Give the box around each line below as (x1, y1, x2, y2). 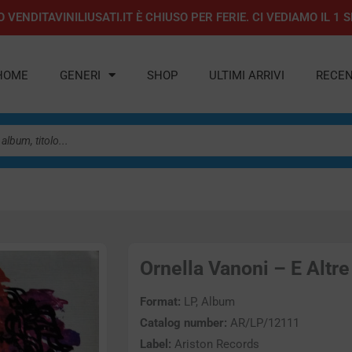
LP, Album (181, 295, 235, 310)
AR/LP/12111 (227, 316, 299, 331)
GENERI (60, 68, 101, 82)
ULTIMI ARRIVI (209, 68, 285, 82)
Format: (140, 295, 181, 310)
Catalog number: (140, 316, 227, 331)
